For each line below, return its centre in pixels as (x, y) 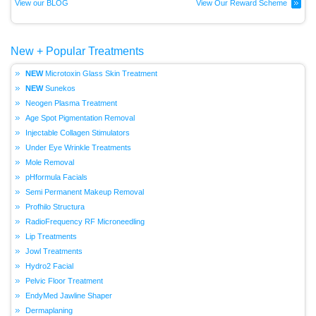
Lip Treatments (51, 237)
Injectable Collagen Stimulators (78, 133)
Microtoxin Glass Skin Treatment (101, 74)
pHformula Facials (56, 177)
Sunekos (60, 89)
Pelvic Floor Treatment (64, 281)
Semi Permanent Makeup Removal (85, 192)
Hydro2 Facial (49, 266)
